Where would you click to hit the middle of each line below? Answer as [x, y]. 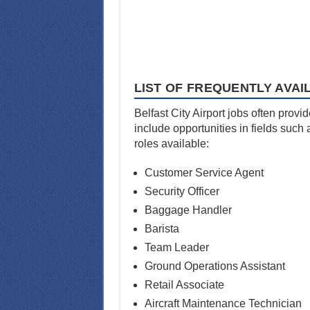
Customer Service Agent [204, 172]
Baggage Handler [188, 210]
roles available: [171, 143]
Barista [162, 228]
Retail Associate [184, 284]
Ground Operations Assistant [215, 266]
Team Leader [176, 247]
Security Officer [182, 191]
